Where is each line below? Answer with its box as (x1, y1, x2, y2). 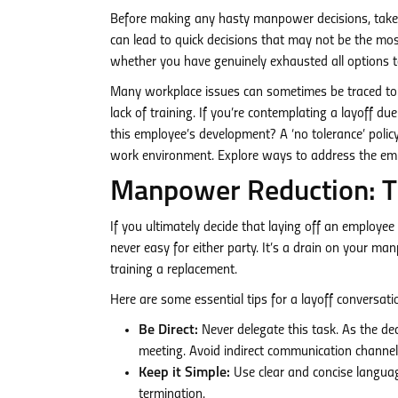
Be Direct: (139, 323, 198, 338)
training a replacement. (110, 263, 237, 277)
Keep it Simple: (139, 366, 230, 380)
